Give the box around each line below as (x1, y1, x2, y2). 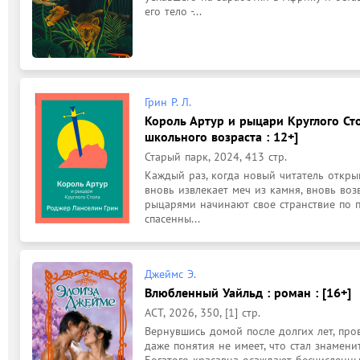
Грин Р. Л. (145, 94, 191, 109)
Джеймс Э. (145, 266, 196, 281)
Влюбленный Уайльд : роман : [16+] (145, 284, 351, 301)
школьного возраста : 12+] (145, 128, 298, 145)
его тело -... (145, 3, 202, 18)
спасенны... (145, 211, 200, 226)
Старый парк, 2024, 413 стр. (145, 149, 287, 164)
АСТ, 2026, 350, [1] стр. (145, 305, 260, 320)
